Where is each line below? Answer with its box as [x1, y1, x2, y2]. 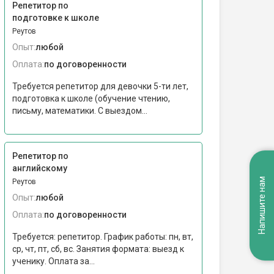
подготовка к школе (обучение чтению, [12, 94, 170, 103]
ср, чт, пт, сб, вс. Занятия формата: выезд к [12, 244, 184, 254]
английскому [12, 163, 67, 173]
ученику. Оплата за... [12, 256, 95, 266]
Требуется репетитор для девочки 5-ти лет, [12, 81, 188, 91]
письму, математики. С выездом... [12, 106, 147, 116]
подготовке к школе [12, 13, 99, 23]
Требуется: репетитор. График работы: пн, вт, [12, 232, 193, 242]
